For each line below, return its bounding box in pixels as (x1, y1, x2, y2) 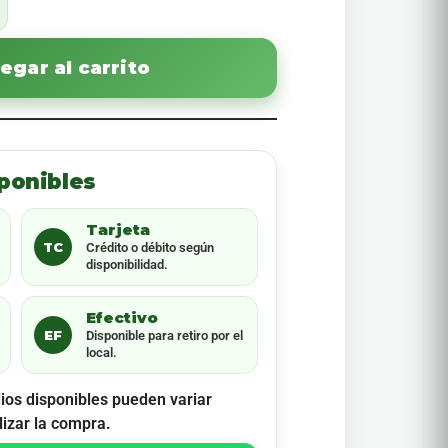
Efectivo (85, 308, 158, 327)
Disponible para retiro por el (85, 328, 243, 343)
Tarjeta (85, 220, 150, 239)
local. (85, 345, 117, 360)
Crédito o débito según (85, 240, 214, 255)
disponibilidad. (85, 257, 168, 272)
